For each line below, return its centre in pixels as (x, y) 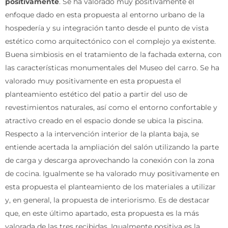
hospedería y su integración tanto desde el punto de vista (107, 28)
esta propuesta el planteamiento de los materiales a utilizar (110, 187)
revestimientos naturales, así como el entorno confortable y (111, 107)
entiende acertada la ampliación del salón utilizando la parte (112, 147)
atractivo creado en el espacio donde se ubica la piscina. (104, 120)
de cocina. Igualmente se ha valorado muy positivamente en (112, 173)
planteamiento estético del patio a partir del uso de (96, 94)
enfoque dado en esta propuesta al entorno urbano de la (105, 15)
